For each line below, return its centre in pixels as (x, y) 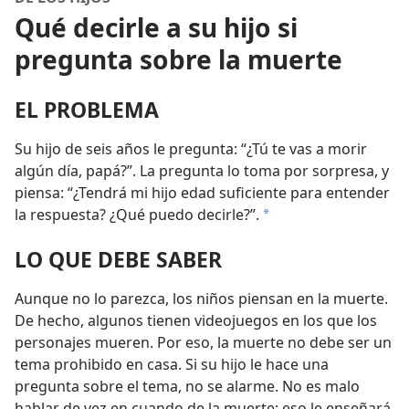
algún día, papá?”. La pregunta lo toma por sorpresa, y (202, 171)
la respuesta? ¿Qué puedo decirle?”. (137, 215)
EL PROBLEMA (87, 110)
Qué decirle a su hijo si (156, 27)
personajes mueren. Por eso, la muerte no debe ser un (203, 343)
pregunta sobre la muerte (178, 59)
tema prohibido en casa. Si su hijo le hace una (172, 365)
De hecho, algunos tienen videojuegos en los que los (196, 321)
